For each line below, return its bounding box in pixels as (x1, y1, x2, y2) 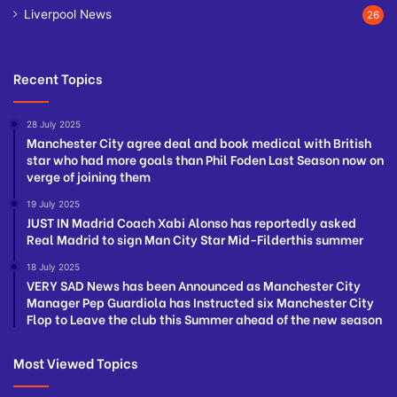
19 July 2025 (27, 198, 80, 210)
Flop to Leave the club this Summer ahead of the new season (27, 309, 382, 329)
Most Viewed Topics (13, 353, 137, 373)
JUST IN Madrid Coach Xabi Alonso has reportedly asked (27, 213, 356, 232)
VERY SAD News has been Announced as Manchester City (27, 276, 361, 295)
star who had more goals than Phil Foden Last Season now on (27, 150, 384, 169)
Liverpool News (24, 7, 112, 22)
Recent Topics (13, 68, 102, 89)
